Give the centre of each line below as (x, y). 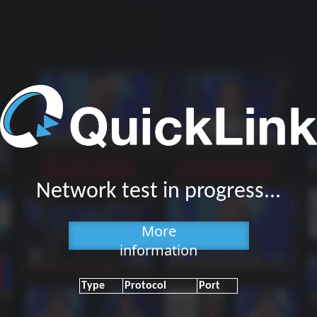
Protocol (145, 286)
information (158, 250)
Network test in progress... (158, 192)
